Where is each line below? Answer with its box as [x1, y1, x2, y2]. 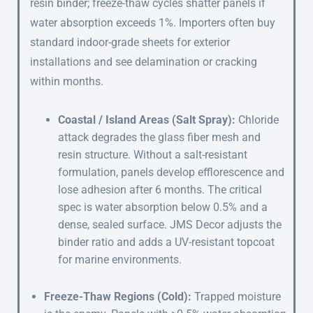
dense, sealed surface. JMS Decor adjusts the [58, 218, 282, 232]
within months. [30, 75, 103, 89]
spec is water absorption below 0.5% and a [58, 201, 268, 214]
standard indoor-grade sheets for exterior [30, 36, 230, 50]
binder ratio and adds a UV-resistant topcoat [58, 235, 275, 249]
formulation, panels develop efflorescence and [58, 166, 284, 180]
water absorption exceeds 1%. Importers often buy [30, 16, 275, 30]
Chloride [235, 113, 279, 127]
